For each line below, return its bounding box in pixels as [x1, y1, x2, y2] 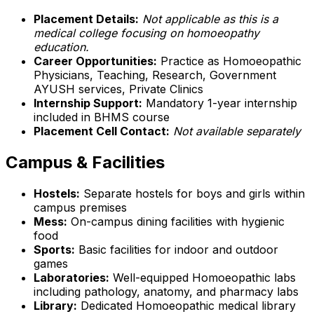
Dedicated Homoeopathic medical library [77, 298, 296, 313]
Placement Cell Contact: [34, 123, 170, 138]
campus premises [34, 200, 127, 214]
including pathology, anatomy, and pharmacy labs [34, 284, 299, 299]
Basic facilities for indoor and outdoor [75, 242, 278, 257]
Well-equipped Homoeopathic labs [109, 270, 296, 285]
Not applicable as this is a [142, 11, 278, 26]
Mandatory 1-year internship [142, 95, 297, 110]
